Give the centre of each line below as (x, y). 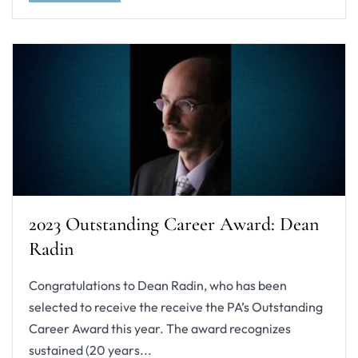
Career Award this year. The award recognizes (160, 329)
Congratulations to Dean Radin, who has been (158, 286)
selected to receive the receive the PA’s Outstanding (176, 307)
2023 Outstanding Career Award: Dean (174, 225)
